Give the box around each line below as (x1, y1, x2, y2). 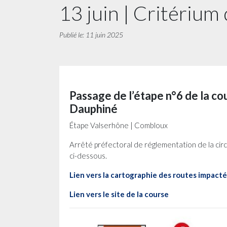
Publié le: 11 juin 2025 (59, 30, 123, 39)
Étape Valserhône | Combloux (69, 121, 168, 130)
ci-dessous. (69, 151, 107, 160)
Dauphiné (69, 102, 118, 116)
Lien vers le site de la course (69, 190, 169, 199)
